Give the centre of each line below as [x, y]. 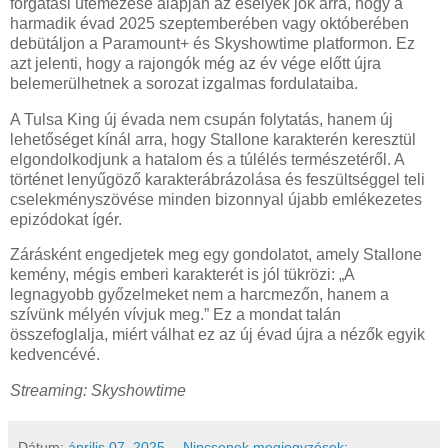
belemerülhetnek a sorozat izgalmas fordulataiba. [184, 83]
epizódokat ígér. [66, 219]
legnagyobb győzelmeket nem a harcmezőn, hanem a [199, 295]
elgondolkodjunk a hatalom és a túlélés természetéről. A [207, 159]
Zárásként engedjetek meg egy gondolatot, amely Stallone [216, 255]
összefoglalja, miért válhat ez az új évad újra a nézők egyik [217, 335]
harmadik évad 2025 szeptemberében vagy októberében [209, 23]
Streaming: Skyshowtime [98, 391]
